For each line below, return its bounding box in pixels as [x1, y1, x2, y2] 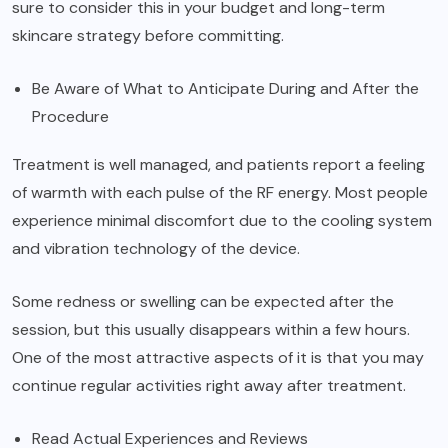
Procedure [32, 105, 109, 127]
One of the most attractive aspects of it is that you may [12, 346, 424, 368]
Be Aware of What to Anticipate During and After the [32, 77, 419, 99]
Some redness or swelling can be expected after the [12, 290, 394, 312]
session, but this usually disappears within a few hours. [12, 318, 410, 340]
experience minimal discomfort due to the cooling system [12, 209, 432, 231]
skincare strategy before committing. [12, 24, 284, 46]
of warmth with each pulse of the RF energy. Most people [12, 181, 428, 203]
